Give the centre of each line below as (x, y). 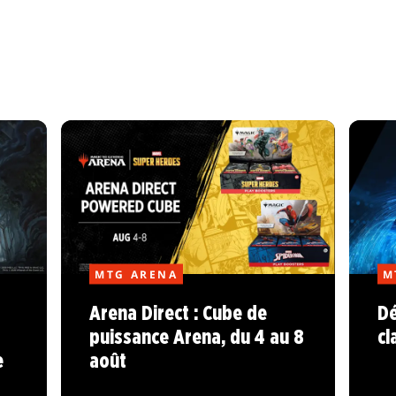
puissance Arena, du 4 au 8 (197, 339)
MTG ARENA (136, 274)
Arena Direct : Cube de (179, 315)
